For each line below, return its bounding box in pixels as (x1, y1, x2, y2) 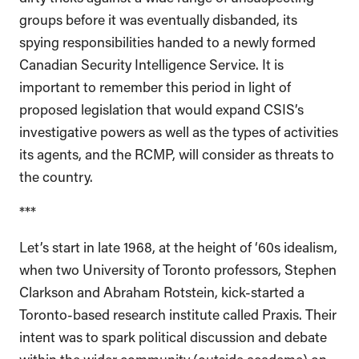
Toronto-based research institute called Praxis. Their (19, 304, 337, 322)
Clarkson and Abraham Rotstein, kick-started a (19, 281, 305, 300)
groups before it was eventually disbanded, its (19, 9, 297, 27)
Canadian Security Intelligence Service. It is (19, 54, 284, 72)
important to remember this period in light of (19, 76, 291, 95)
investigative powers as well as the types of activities (19, 121, 338, 139)
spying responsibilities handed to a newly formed (19, 31, 316, 50)
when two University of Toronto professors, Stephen (19, 259, 337, 277)
